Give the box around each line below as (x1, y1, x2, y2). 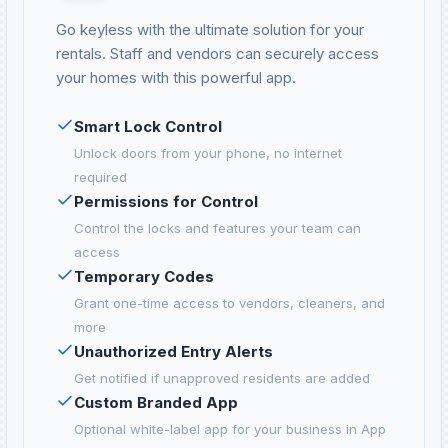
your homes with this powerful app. (56, 68, 296, 88)
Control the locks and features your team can (74, 220, 361, 237)
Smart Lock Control (74, 117, 222, 137)
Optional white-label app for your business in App (74, 421, 386, 438)
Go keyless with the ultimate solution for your (56, 20, 364, 40)
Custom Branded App (74, 393, 238, 413)
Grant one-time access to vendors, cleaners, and (74, 295, 385, 312)
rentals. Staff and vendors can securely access (56, 44, 379, 64)
